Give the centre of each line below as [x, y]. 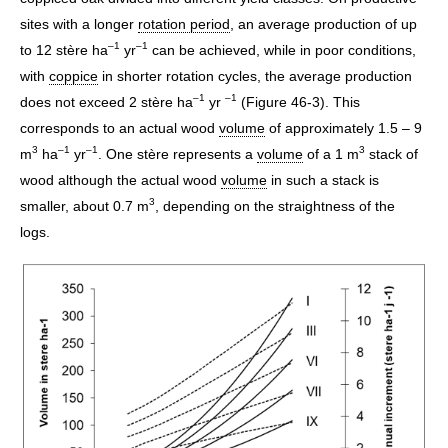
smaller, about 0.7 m [84, 206]
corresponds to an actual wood [119, 128]
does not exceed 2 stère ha [106, 102]
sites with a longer [79, 24]
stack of [391, 154]
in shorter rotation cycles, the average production [255, 76]
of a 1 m [331, 154]
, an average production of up [323, 24]
